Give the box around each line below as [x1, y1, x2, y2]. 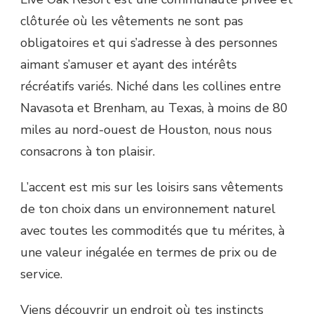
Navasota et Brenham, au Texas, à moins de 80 [20, 99, 288, 116]
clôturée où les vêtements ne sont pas [20, 12, 243, 29]
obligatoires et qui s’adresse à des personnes [20, 34, 278, 51]
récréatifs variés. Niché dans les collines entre [20, 77, 281, 95]
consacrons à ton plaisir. [20, 142, 155, 160]
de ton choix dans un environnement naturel [20, 200, 275, 217]
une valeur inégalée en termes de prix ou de [20, 243, 277, 261]
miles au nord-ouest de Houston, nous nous [20, 121, 272, 138]
